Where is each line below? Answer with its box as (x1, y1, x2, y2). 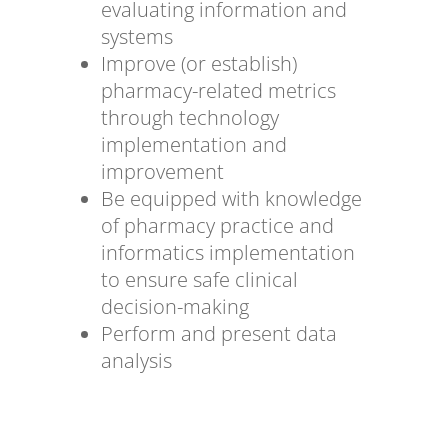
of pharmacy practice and (100, 212, 334, 240)
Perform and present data (100, 320, 337, 348)
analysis (100, 347, 172, 375)
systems (100, 23, 173, 51)
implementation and (100, 131, 287, 159)
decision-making (100, 293, 249, 321)
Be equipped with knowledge (100, 185, 362, 213)
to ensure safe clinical (100, 266, 298, 294)
